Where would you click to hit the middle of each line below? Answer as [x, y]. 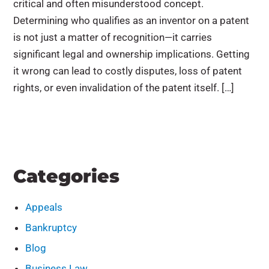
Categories [67, 176]
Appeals [44, 207]
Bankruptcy [51, 228]
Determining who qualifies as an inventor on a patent [131, 20]
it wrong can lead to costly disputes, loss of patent [128, 71]
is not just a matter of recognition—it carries [113, 37]
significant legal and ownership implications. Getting [132, 54]
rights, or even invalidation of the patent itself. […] [124, 88]
